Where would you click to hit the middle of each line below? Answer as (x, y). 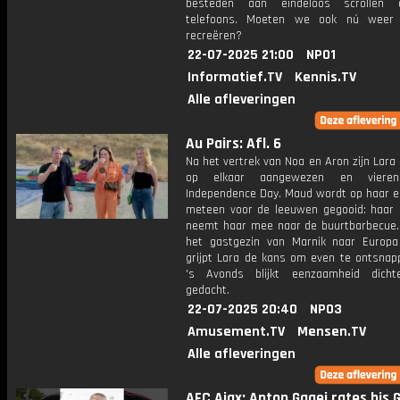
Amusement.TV (236, 332)
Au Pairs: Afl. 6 (233, 144)
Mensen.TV (332, 332)
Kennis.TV (325, 77)
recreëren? (214, 36)
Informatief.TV (235, 77)
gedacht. (208, 290)
